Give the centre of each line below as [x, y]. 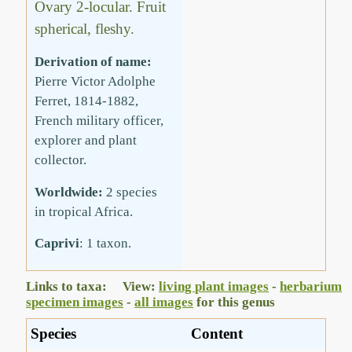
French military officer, [99, 121]
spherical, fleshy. [85, 28]
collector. [61, 160]
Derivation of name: [93, 62]
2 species [130, 192]
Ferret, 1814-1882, [87, 101]
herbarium [311, 287]
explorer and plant [86, 141]
